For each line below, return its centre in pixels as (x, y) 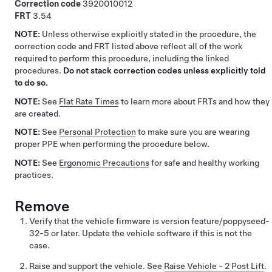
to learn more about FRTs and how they (194, 101)
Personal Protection (97, 132)
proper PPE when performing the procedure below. (112, 144)
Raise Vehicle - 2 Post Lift (214, 266)
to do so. (31, 83)
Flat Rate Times (89, 101)
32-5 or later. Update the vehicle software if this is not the (141, 233)
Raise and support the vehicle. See (97, 266)
